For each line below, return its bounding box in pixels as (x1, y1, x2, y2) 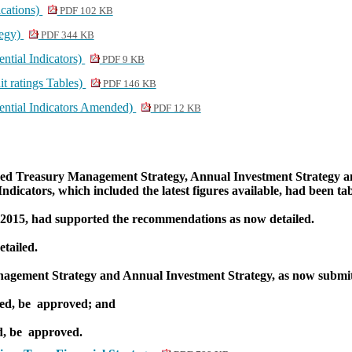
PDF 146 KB (100, 79, 156, 90)
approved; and (34, 297, 115, 310)
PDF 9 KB (99, 54, 145, 65)
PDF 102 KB (57, 5, 113, 16)
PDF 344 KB (38, 30, 94, 41)
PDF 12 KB (150, 103, 201, 114)
